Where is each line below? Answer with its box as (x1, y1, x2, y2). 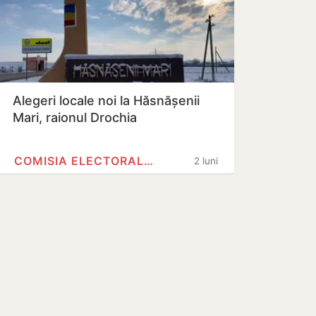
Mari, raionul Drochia (13, 110, 137, 125)
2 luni (194, 155, 218, 166)
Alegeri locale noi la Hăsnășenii (13, 93, 200, 108)
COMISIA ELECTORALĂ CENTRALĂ (144, 154, 153, 168)
